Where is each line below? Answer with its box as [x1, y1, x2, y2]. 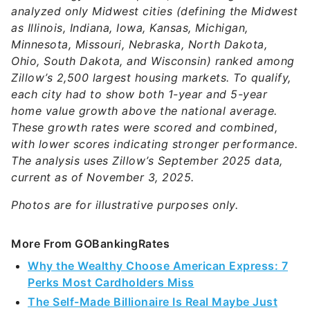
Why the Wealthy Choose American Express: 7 [28, 259, 288, 273]
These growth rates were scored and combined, [11, 120, 277, 134]
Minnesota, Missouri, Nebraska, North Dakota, [11, 37, 267, 51]
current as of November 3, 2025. [11, 170, 194, 184]
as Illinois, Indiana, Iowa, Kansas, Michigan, [11, 21, 248, 35]
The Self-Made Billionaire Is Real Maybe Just [28, 295, 277, 309]
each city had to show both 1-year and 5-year [11, 87, 267, 101]
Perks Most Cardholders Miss [28, 275, 194, 289]
